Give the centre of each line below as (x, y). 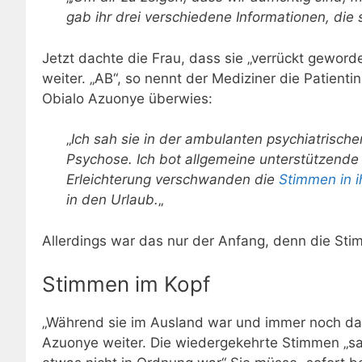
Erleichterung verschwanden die (173, 180)
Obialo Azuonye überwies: (127, 98)
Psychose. (99, 160)
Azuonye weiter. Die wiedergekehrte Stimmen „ (195, 343)
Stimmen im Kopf (126, 284)
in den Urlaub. (112, 200)
